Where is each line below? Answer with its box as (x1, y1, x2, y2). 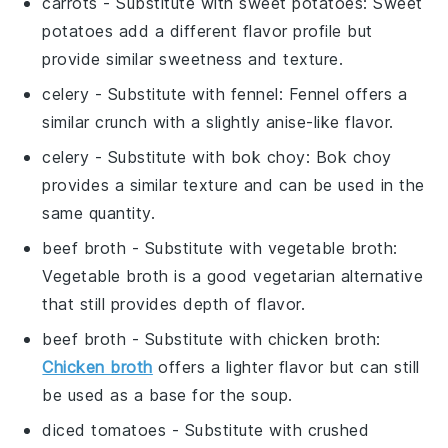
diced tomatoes (42, 420, 167, 441)
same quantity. (42, 203, 156, 224)
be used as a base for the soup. (42, 385, 293, 406)
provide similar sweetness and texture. (42, 49, 344, 70)
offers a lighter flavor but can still (152, 357, 420, 378)
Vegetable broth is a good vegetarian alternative (42, 266, 424, 287)
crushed (307, 420, 370, 441)
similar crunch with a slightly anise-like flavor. (42, 112, 394, 133)
